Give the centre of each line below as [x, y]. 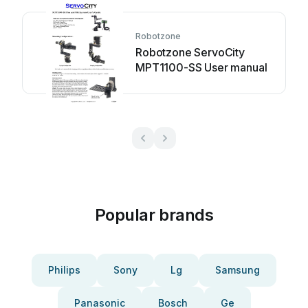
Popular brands [154, 215]
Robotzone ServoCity [190, 52]
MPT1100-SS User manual [201, 67]
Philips [64, 270]
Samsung [238, 270]
